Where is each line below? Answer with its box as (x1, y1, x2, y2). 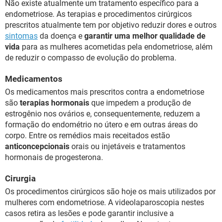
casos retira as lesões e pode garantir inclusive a (5, 209, 174, 219)
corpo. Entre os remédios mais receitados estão (5, 131, 170, 141)
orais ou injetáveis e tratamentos (69, 142, 185, 152)
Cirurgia (5, 173, 36, 184)
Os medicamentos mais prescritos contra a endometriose (5, 87, 204, 97)
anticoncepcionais (5, 142, 69, 152)
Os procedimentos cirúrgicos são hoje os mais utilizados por (5, 187, 216, 197)
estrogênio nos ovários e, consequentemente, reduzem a (5, 109, 200, 119)
